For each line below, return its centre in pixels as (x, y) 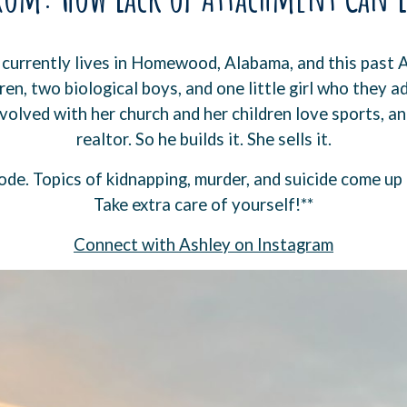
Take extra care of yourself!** (203, 204)
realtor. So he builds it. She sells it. (203, 139)
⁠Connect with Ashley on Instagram (203, 244)
